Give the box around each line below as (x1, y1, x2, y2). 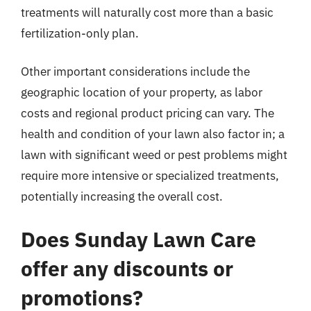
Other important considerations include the (21, 64, 250, 79)
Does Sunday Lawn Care (21, 225, 256, 253)
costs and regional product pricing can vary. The (21, 106, 274, 121)
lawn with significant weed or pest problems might (21, 147, 287, 162)
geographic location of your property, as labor (21, 85, 262, 100)
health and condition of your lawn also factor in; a (21, 126, 285, 142)
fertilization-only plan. (21, 25, 139, 41)
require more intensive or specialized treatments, (21, 168, 279, 183)
